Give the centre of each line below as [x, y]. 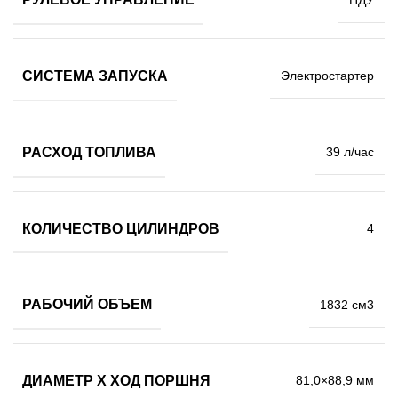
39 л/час [350, 152]
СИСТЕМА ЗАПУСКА [95, 76]
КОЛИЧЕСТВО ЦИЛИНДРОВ [121, 228]
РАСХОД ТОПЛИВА [89, 152]
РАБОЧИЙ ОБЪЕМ [87, 305]
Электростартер [327, 76]
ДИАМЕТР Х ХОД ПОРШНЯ [116, 380]
